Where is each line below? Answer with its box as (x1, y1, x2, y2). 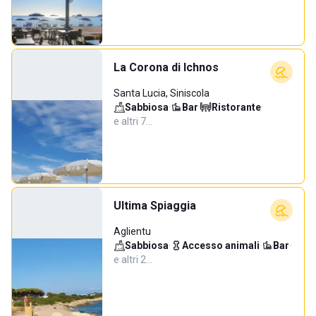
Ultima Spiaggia (114, 199, 196, 212)
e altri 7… (114, 116, 152, 127)
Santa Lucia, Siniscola (114, 87, 209, 99)
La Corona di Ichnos (114, 61, 219, 74)
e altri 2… (114, 254, 152, 265)
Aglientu (114, 226, 151, 237)
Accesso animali (182, 240, 260, 251)
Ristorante (212, 102, 261, 113)
